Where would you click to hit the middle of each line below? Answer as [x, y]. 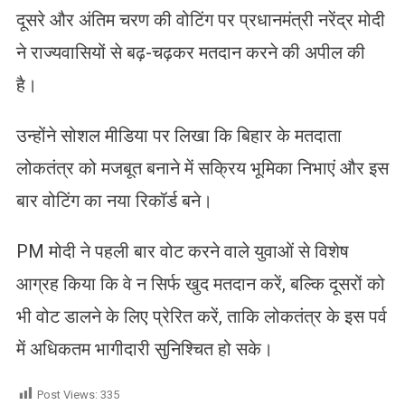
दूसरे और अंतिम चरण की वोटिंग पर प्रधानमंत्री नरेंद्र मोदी [200, 19]
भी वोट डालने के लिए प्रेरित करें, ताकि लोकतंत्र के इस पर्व [201, 316]
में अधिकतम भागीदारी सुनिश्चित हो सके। [144, 348]
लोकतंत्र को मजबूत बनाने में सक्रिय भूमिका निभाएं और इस [202, 168]
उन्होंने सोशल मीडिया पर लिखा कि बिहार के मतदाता [179, 135]
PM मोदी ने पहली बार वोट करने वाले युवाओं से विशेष [182, 251]
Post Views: [67, 394]
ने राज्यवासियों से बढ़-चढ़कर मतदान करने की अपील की [190, 52]
